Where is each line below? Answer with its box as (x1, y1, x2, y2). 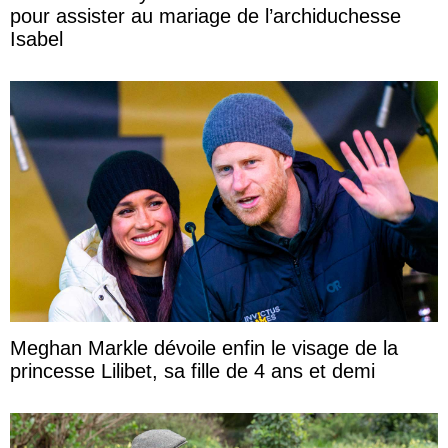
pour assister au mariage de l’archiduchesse (10, 5, 401, 28)
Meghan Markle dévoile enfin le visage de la (10, 336, 398, 359)
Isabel (10, 28, 63, 51)
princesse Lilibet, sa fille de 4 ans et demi (10, 359, 375, 382)
